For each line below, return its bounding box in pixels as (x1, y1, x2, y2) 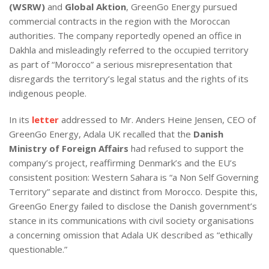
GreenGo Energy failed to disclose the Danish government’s (9, 199, 257, 212)
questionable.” (9, 243, 67, 255)
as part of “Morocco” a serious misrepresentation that (9, 58, 232, 70)
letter (32, 113, 59, 125)
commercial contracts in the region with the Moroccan (9, 14, 230, 27)
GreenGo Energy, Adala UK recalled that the (9, 127, 193, 140)
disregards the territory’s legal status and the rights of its (9, 72, 249, 85)
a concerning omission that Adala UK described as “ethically (9, 228, 253, 241)
